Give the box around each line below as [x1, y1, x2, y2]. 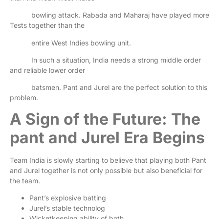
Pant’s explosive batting [29, 194, 106, 202]
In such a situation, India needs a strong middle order [10, 55, 201, 64]
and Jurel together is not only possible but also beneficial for [10, 166, 202, 175]
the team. [10, 176, 42, 185]
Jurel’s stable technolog [29, 204, 105, 213]
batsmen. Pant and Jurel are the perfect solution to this [10, 83, 207, 92]
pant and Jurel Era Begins [10, 128, 205, 147]
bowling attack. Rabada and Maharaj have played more [10, 11, 209, 20]
